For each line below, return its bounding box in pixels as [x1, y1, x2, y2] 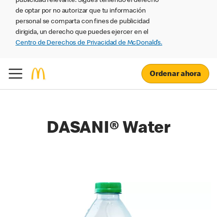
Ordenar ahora [149, 70, 201, 78]
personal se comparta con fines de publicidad [15, 18, 150, 25]
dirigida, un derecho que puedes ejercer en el [15, 29, 149, 36]
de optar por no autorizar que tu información [15, 8, 146, 15]
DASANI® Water [46, 121, 171, 138]
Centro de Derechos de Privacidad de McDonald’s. [15, 40, 162, 46]
